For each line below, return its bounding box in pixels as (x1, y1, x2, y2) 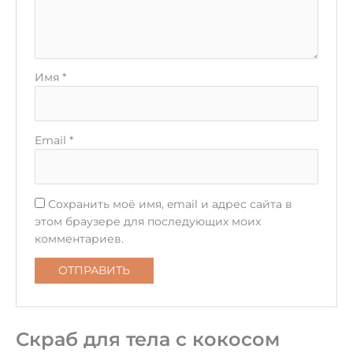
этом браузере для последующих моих (34, 214, 261, 228)
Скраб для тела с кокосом (16, 328, 280, 351)
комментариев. (34, 232, 124, 245)
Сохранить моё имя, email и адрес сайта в (47, 197, 292, 210)
